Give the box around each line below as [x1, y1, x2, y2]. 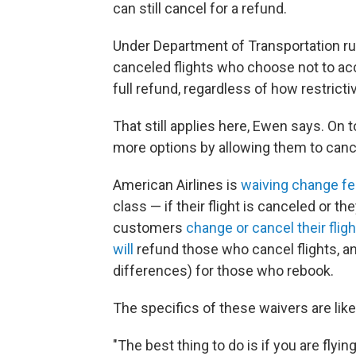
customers [113, 219, 186, 236]
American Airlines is [113, 176, 241, 193]
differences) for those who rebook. [113, 262, 334, 279]
